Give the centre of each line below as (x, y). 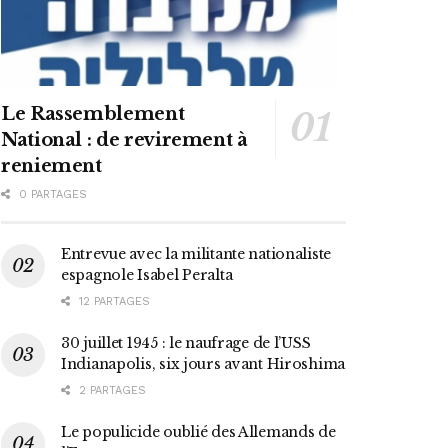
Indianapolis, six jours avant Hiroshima (203, 363)
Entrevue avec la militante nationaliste (196, 253)
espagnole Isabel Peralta (147, 274)
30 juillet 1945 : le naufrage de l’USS (186, 342)
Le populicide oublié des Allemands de (198, 431)
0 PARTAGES (51, 194)
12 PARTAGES (112, 301)
